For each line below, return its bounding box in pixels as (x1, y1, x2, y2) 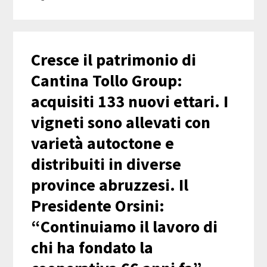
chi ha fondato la (31, 237, 154, 259)
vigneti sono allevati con (31, 111, 211, 133)
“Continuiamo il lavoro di (31, 216, 218, 238)
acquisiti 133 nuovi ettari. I (31, 91, 229, 113)
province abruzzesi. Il (31, 174, 189, 196)
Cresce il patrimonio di (31, 49, 197, 71)
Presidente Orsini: (31, 195, 165, 217)
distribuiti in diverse (31, 153, 182, 175)
